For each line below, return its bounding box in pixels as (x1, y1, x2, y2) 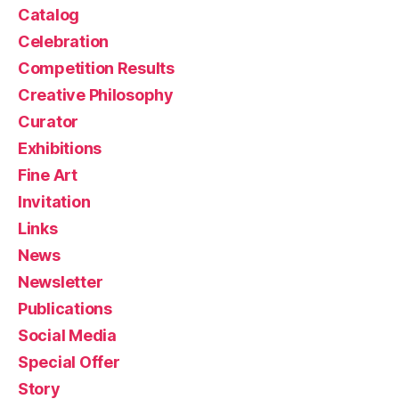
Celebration (18, 31, 110, 51)
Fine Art (18, 165, 77, 184)
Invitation (18, 191, 91, 211)
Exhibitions (18, 138, 102, 158)
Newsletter (18, 272, 103, 291)
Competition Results (18, 58, 175, 77)
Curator (18, 111, 79, 131)
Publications (18, 298, 112, 318)
